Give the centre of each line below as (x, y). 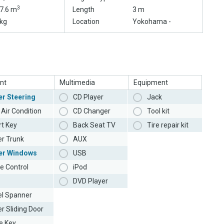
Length (83, 10)
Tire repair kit (168, 125)
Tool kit (158, 111)
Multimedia (77, 83)
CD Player (88, 97)
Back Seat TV (94, 125)
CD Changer (92, 111)
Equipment (151, 83)
